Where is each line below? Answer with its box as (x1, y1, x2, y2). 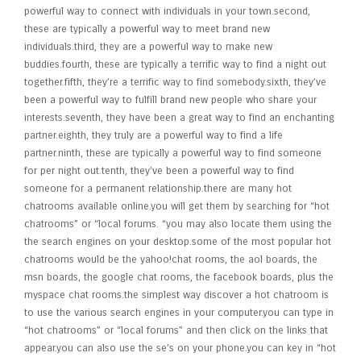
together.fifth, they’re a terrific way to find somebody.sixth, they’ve (24, 76, 326, 89)
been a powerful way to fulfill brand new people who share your (24, 93, 317, 106)
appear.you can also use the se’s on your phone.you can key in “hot (24, 342, 336, 355)
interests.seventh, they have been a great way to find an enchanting (24, 111, 334, 124)
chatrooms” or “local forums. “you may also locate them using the (24, 218, 332, 230)
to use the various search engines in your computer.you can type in (24, 306, 334, 319)
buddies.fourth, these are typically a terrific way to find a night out (24, 58, 326, 71)
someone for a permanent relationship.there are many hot (24, 182, 292, 195)
